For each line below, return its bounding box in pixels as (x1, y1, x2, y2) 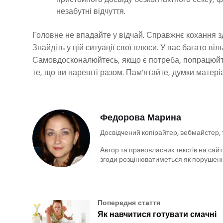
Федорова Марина (100, 111, 181, 126)
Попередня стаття (98, 198, 161, 210)
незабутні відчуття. (56, 5, 125, 18)
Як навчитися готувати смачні (98, 209, 217, 222)
